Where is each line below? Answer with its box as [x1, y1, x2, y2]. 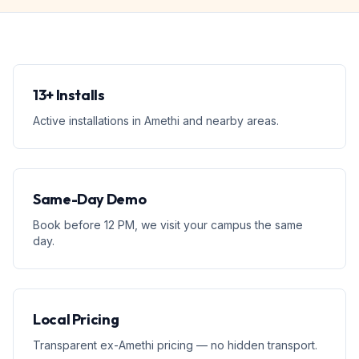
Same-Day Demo [33, 190, 147, 208]
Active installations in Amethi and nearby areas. [33, 114, 279, 127]
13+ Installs [33, 86, 105, 104]
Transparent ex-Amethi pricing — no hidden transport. [33, 338, 317, 352]
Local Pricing [33, 310, 119, 329]
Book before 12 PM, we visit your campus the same [33, 218, 303, 232]
